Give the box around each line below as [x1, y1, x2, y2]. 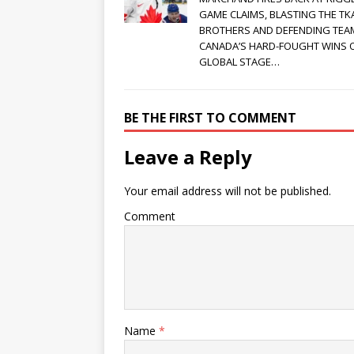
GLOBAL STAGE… [199, 55, 280, 70]
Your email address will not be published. [124, 183, 331, 199]
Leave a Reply [124, 144, 252, 171]
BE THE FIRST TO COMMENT [124, 109, 296, 127]
